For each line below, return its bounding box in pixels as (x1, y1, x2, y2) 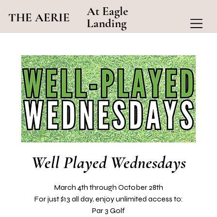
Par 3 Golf (92, 206, 125, 216)
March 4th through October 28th (54, 183, 163, 192)
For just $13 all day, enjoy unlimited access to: (34, 194, 183, 204)
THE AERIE (8, 10, 70, 25)
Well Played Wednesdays (31, 153, 186, 173)
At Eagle (87, 4, 128, 19)
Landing (87, 16, 127, 31)
